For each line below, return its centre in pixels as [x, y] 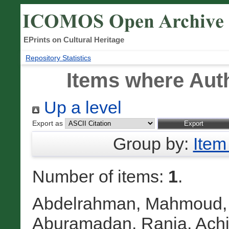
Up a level [80, 108]
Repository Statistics [58, 58]
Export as [47, 123]
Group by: [153, 144]
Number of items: [100, 177]
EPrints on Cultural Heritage [74, 40]
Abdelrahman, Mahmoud [127, 204]
